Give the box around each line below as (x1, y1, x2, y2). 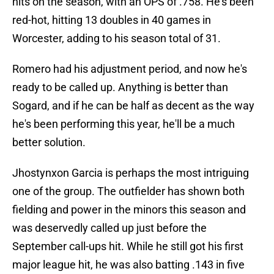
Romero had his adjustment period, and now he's (12, 62, 247, 76)
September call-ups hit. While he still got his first (12, 240, 243, 253)
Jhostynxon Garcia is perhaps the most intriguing (12, 166, 249, 180)
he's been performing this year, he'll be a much (12, 117, 235, 131)
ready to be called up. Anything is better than (12, 81, 228, 94)
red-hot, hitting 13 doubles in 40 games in (12, 13, 211, 27)
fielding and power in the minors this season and (12, 203, 246, 217)
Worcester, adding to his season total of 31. (12, 32, 221, 45)
